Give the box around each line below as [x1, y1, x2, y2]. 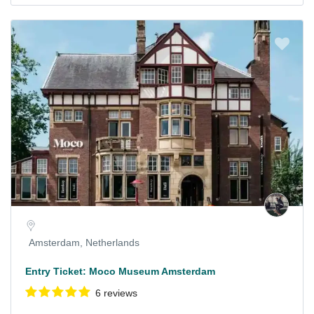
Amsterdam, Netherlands [29, 237, 139, 249]
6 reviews [95, 287, 137, 299]
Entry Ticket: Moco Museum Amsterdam [25, 266, 215, 278]
